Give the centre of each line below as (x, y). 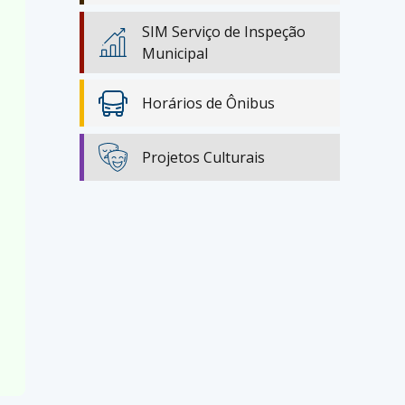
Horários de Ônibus (208, 103)
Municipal (175, 53)
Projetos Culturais (203, 157)
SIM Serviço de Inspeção (224, 31)
